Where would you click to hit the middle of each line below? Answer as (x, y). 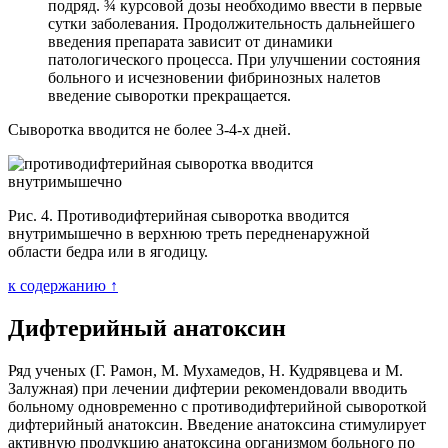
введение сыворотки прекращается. (169, 95)
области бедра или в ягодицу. (108, 251)
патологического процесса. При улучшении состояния (234, 59)
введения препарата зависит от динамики (190, 41)
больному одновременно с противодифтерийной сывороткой (217, 406)
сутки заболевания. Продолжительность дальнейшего (231, 23)
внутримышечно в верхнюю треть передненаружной (189, 233)
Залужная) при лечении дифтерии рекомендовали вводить (207, 388)
